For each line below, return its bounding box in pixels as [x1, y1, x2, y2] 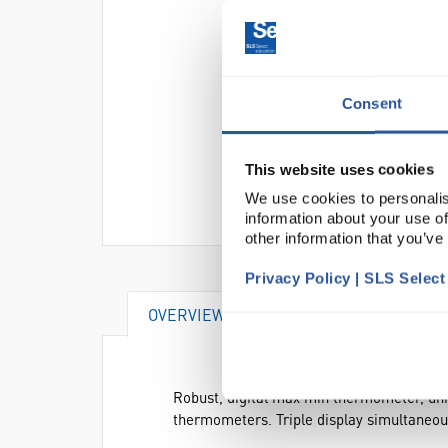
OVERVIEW [148, 304, 226, 325]
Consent [342, 94, 402, 112]
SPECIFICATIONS [278, 304, 400, 325]
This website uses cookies [244, 160, 434, 178]
